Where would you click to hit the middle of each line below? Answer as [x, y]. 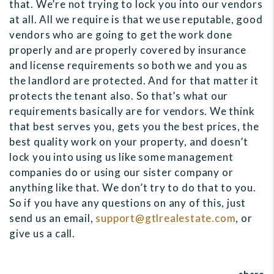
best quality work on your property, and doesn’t [129, 142]
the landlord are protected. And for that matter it [134, 81]
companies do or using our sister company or [121, 172]
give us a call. [43, 234]
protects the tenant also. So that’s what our [119, 96]
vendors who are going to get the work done [121, 35]
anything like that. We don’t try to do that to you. [133, 188]
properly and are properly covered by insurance [128, 50]
